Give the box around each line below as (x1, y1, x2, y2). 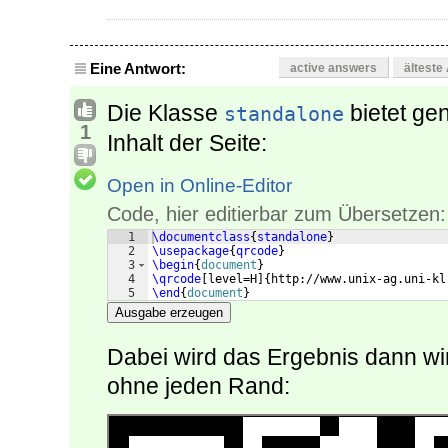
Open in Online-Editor (107, 175, 292, 197)
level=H (208, 272, 257, 287)
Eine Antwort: (90, 60, 186, 78)
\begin (152, 258, 194, 273)
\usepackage (152, 244, 229, 259)
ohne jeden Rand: (107, 373, 290, 400)
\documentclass (152, 230, 250, 245)
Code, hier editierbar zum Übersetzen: (107, 203, 446, 226)
